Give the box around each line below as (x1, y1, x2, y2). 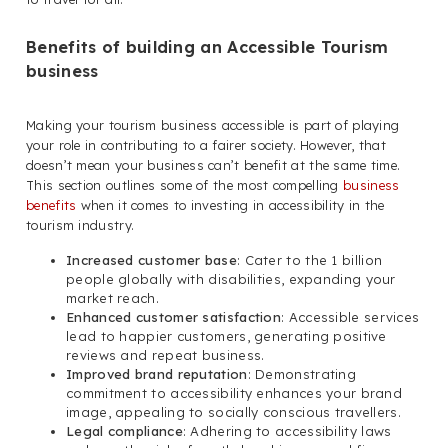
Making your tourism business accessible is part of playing (26, 116, 400, 133)
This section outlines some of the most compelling (26, 176, 343, 193)
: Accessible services (281, 308, 420, 325)
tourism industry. (26, 216, 135, 233)
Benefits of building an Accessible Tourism (26, 36, 389, 57)
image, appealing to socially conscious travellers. (66, 403, 401, 420)
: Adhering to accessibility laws (182, 422, 392, 439)
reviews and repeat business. (66, 346, 265, 363)
